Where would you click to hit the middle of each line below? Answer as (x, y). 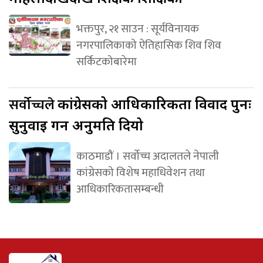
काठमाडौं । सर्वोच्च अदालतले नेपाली (147, 156)
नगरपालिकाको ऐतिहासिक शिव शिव (149, 45)
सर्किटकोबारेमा (106, 61)
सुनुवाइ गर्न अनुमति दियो (76, 124)
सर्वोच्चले (33, 105)
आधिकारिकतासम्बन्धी (120, 189)
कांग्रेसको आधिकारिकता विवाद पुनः (154, 103)
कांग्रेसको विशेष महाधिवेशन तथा (140, 172)
